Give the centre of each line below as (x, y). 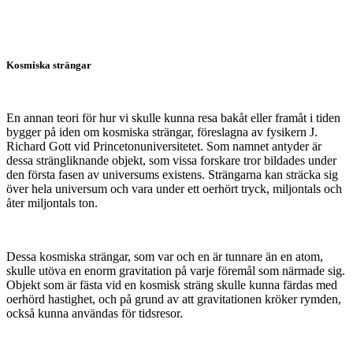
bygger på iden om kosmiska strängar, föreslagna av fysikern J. (162, 132)
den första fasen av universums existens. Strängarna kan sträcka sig (172, 174)
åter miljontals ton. (52, 203)
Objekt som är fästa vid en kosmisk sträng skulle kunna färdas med (172, 284)
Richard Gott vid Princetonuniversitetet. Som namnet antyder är (164, 146)
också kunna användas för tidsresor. (95, 313)
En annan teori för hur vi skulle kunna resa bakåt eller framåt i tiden (173, 117)
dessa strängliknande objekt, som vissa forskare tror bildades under (171, 160)
